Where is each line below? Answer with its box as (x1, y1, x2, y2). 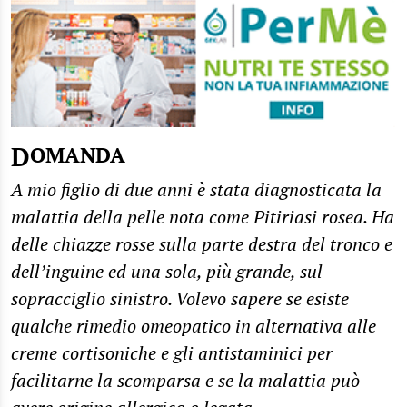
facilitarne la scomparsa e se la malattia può (11, 368, 360, 393)
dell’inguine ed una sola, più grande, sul (11, 259, 323, 284)
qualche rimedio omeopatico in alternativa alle (11, 313, 376, 339)
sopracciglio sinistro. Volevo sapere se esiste (11, 286, 349, 312)
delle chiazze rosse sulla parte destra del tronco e (11, 232, 392, 257)
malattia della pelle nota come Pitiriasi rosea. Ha (11, 204, 394, 230)
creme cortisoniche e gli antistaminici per (11, 341, 333, 366)
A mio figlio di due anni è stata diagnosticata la (11, 177, 382, 203)
